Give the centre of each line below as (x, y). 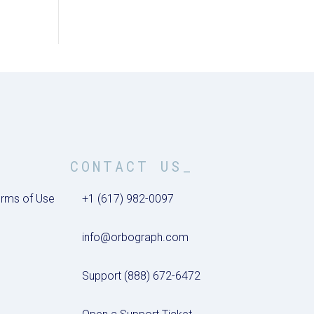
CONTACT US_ (132, 166)
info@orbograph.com (136, 237)
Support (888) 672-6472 (142, 275)
